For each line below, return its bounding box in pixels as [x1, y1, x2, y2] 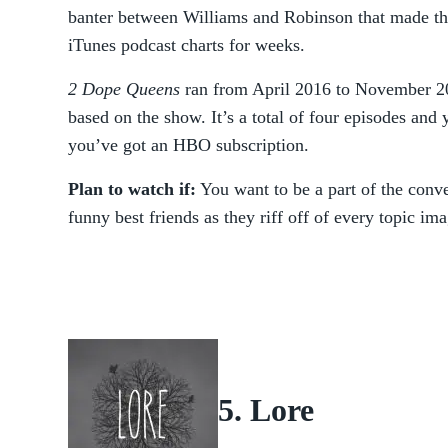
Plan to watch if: [68, 179, 196, 199]
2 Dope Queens [68, 79, 180, 99]
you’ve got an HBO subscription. [68, 135, 309, 155]
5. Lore [218, 392, 314, 429]
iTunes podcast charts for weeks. [68, 35, 305, 55]
